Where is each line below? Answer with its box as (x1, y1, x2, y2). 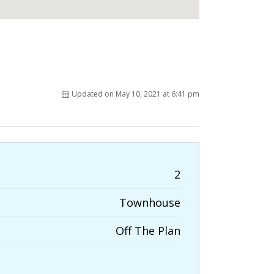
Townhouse (119, 195, 180, 210)
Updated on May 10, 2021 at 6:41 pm (72, 89, 199, 99)
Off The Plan (116, 223, 180, 238)
